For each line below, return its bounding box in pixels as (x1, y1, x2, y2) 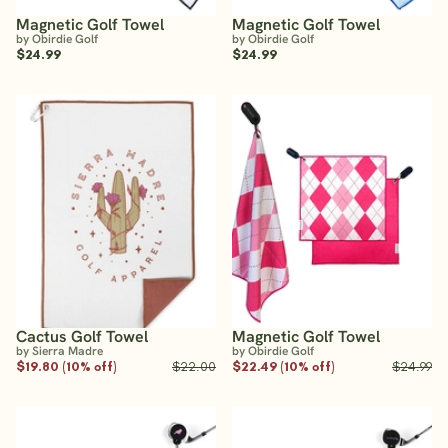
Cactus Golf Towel (16, 325, 148, 347)
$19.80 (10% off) (16, 357, 117, 374)
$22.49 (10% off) (232, 357, 335, 374)
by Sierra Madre (16, 342, 103, 359)
